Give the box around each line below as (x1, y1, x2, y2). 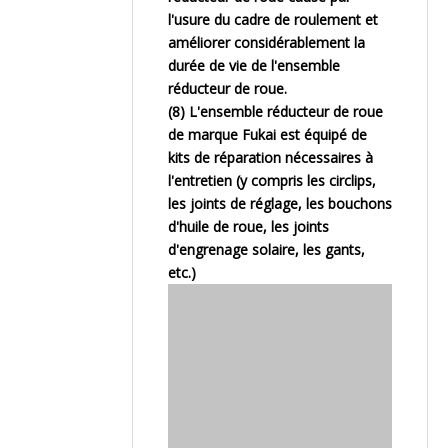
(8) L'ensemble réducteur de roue (168, 102, 383, 121)
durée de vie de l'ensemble (168, 56, 340, 75)
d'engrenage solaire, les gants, (168, 240, 365, 259)
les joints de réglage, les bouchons (168, 194, 392, 213)
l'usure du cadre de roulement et (168, 10, 378, 29)
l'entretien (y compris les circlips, (168, 171, 376, 190)
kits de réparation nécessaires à (168, 148, 373, 167)
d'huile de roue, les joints (168, 217, 329, 236)
